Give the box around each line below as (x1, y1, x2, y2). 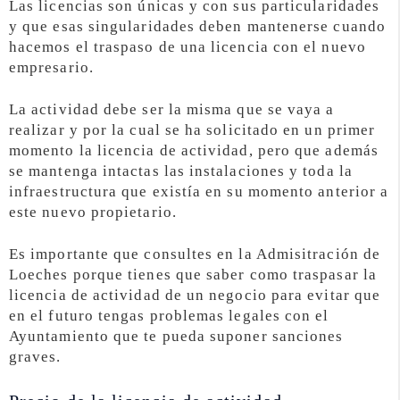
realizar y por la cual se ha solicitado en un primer (9, 121, 376, 139)
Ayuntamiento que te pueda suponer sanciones (9, 327, 344, 345)
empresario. (9, 59, 94, 77)
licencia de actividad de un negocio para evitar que (9, 286, 381, 304)
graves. (9, 347, 62, 365)
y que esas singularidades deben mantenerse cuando (9, 18, 386, 36)
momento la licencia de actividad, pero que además (9, 142, 379, 160)
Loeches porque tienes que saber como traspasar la (9, 265, 377, 283)
